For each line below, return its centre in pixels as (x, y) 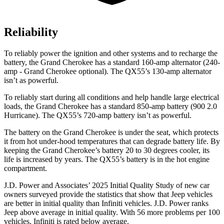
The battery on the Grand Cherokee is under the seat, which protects (111, 132)
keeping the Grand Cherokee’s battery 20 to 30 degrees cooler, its (107, 150)
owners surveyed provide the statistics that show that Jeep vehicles (108, 194)
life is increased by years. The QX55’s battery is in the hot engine (107, 159)
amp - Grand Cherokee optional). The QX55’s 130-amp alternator (108, 71)
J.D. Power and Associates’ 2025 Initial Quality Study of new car (107, 185)
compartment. (25, 168)
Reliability (31, 32)
